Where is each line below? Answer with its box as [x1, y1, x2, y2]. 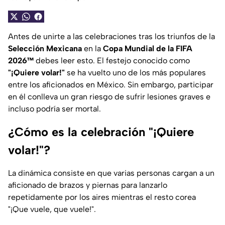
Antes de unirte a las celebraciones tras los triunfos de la [8, 32, 215, 42]
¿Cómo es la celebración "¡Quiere [8, 125, 194, 140]
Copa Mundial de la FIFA [103, 44, 192, 54]
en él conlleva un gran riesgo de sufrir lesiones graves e [8, 92, 210, 102]
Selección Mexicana [8, 44, 82, 54]
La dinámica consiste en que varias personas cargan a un [8, 168, 214, 178]
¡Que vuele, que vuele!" [11, 204, 94, 214]
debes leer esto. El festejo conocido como [34, 56, 190, 66]
